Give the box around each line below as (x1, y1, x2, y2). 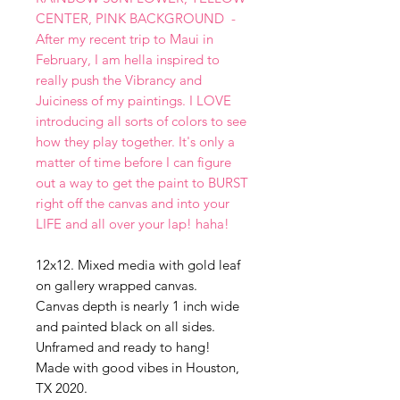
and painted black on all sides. (36, 318, 215, 335)
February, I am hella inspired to (36, 51, 220, 68)
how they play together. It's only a (36, 133, 235, 150)
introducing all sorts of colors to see (36, 112, 246, 129)
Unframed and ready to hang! (36, 338, 211, 355)
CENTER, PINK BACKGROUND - (36, 10, 236, 27)
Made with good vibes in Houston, (36, 359, 239, 376)
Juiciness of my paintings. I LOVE (36, 92, 231, 109)
